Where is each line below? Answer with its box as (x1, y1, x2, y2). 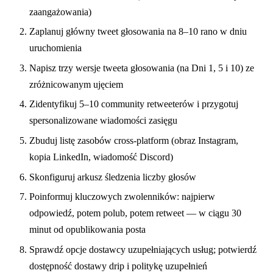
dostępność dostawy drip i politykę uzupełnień (29, 260, 207, 271)
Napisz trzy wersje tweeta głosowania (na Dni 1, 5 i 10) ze (29, 62, 254, 73)
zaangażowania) (29, 6, 91, 17)
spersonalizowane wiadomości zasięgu (29, 115, 177, 126)
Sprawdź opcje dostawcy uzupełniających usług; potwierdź (29, 244, 257, 255)
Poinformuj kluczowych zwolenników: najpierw (29, 191, 215, 202)
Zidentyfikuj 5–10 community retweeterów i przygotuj (29, 99, 238, 110)
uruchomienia (29, 43, 82, 54)
